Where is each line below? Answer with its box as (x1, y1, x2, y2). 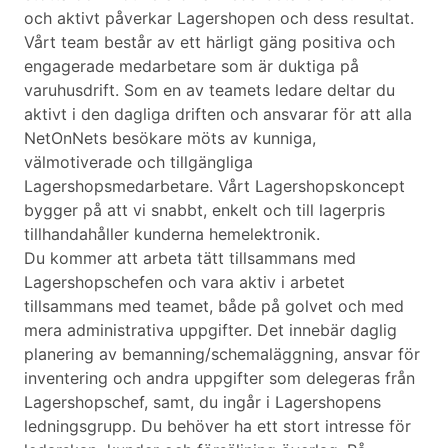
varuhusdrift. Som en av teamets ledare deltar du (24, 80, 395, 101)
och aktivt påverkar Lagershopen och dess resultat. (24, 8, 414, 29)
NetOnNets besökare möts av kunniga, (24, 128, 316, 149)
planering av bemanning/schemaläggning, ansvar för (24, 344, 420, 365)
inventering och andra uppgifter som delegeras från (24, 368, 415, 389)
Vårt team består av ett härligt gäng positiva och (24, 32, 395, 53)
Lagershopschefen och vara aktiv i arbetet (24, 272, 345, 293)
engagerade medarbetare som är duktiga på (24, 56, 359, 77)
